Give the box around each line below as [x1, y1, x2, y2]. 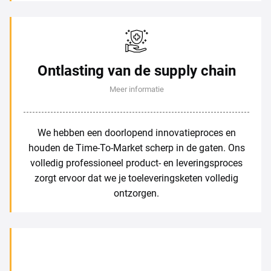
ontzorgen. [114, 186, 159, 199]
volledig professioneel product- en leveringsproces [30, 155, 243, 169]
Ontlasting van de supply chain [37, 60, 236, 80]
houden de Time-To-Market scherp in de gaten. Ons [28, 140, 245, 154]
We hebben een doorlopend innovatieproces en [37, 125, 236, 139]
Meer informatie [109, 83, 164, 94]
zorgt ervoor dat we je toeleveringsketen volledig [34, 171, 238, 184]
